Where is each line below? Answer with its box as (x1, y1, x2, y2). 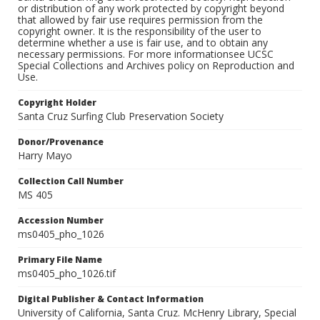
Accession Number (18, 214, 104, 227)
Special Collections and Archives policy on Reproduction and (18, 59, 294, 73)
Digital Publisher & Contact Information (18, 293, 204, 306)
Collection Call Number (18, 175, 124, 188)
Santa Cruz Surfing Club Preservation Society (18, 109, 224, 124)
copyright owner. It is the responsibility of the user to (18, 24, 261, 39)
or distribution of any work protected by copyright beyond (18, 1, 284, 16)
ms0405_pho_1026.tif (18, 266, 116, 281)
